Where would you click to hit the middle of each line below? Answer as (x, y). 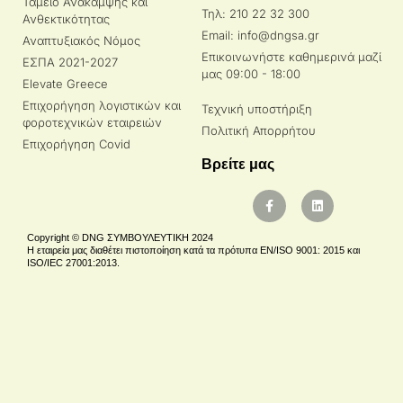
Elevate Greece (65, 83)
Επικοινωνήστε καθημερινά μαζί (291, 56)
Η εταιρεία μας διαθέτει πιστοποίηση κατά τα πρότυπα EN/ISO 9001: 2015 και (193, 250)
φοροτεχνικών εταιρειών (92, 122)
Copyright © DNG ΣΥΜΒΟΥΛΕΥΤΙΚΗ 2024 (120, 237)
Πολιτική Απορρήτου (259, 130)
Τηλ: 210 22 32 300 (255, 13)
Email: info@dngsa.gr (260, 35)
